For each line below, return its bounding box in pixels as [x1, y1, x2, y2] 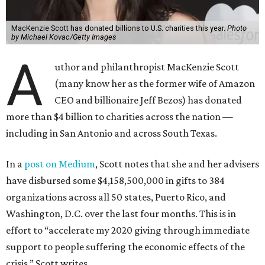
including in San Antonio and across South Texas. [6, 127, 217, 140]
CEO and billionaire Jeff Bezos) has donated [54, 94, 243, 106]
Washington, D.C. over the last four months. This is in [6, 208, 236, 220]
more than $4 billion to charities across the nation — [6, 111, 233, 123]
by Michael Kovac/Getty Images [11, 33, 116, 42]
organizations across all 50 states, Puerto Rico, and [6, 191, 226, 203]
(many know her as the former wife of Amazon [54, 77, 256, 90]
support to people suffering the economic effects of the [6, 241, 245, 253]
